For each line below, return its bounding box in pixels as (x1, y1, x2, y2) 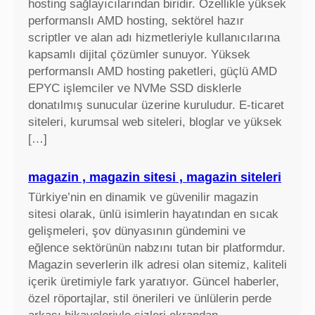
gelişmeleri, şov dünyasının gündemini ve (28, 224, 245, 238)
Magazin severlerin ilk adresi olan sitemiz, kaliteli (28, 257, 287, 271)
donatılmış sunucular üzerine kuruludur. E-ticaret (28, 98, 284, 112)
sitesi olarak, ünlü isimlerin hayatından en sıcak (28, 207, 278, 221)
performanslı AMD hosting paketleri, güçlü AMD (28, 64, 277, 78)
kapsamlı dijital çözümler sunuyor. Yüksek (28, 47, 250, 61)
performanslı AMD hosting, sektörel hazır (28, 13, 244, 27)
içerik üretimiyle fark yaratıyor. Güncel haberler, (28, 274, 279, 288)
